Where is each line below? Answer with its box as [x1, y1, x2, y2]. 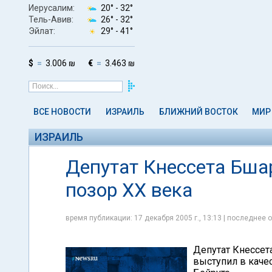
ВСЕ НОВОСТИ [33, 107, 91, 117]
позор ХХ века [66, 178, 192, 202]
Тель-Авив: [29, 14, 73, 24]
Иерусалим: [29, 2, 75, 13]
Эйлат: [29, 25, 55, 36]
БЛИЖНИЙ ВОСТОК [158, 107, 238, 117]
